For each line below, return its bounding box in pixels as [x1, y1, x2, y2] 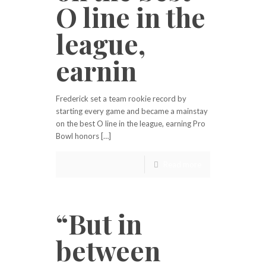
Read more [163, 160, 201, 169]
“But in [56, 205, 142, 241]
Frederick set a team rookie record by [56, 94, 186, 103]
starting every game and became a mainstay [56, 106, 208, 116]
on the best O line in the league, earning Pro [56, 119, 205, 128]
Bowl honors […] [56, 131, 111, 141]
